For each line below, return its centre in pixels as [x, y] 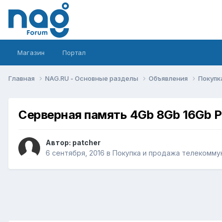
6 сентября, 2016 [75, 153]
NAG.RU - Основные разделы [92, 78]
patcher [86, 143]
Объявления [169, 78]
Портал [74, 53]
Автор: [59, 143]
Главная [22, 78]
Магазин [31, 53]
